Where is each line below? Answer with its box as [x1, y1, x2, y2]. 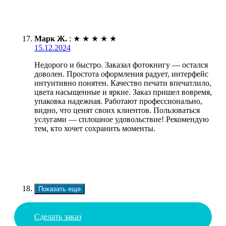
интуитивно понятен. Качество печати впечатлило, [34, 79, 211, 88]
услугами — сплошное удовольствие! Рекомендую [34, 115, 209, 124]
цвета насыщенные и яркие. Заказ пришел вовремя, [34, 88, 212, 97]
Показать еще [38, 185, 81, 193]
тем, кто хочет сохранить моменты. [34, 124, 155, 133]
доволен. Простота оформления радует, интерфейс [34, 70, 208, 79]
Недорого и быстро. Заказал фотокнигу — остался [34, 61, 208, 70]
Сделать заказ [34, 212, 81, 221]
